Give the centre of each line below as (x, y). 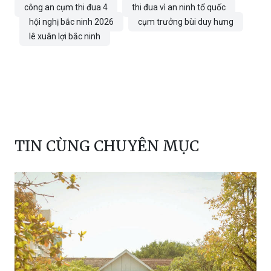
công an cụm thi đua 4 (66, 8)
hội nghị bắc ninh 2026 (71, 22)
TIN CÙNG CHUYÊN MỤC (107, 146)
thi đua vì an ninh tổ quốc (179, 8)
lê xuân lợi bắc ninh (65, 37)
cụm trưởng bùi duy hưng (186, 22)
